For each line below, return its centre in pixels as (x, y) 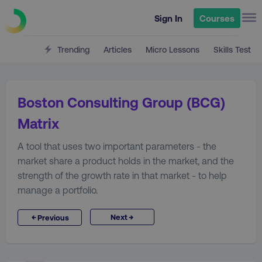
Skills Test (232, 49)
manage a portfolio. (58, 190)
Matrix (38, 123)
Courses (217, 18)
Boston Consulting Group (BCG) (121, 102)
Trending (72, 49)
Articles (118, 49)
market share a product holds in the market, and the (126, 161)
